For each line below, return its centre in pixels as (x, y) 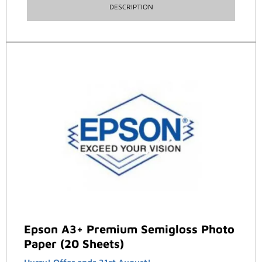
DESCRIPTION (131, 6)
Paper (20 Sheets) (74, 243)
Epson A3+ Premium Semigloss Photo (129, 229)
